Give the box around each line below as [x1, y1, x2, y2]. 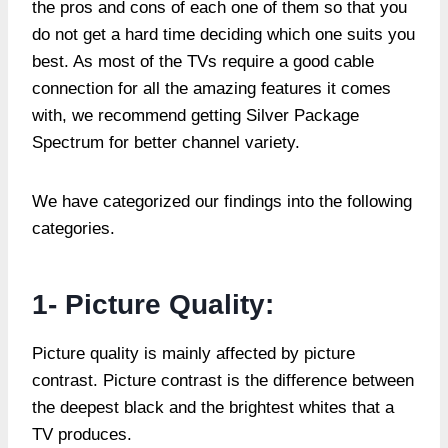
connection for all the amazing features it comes [32, 78, 391, 98]
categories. [32, 218, 120, 238]
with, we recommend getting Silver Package [32, 105, 359, 125]
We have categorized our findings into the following [32, 191, 412, 211]
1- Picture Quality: [32, 288, 274, 320]
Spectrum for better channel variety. [32, 132, 310, 152]
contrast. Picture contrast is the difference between [32, 370, 414, 390]
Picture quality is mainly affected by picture [32, 343, 355, 363]
